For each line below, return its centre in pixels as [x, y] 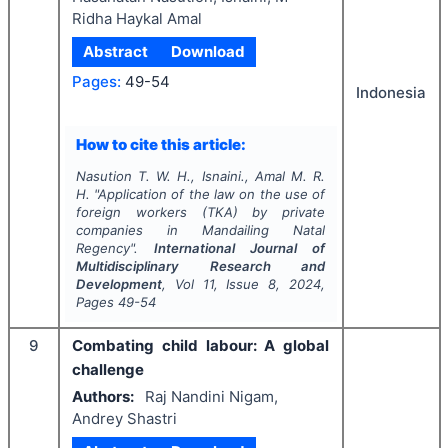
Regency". [114, 248]
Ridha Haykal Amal [137, 18]
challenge [108, 369]
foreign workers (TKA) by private [200, 212]
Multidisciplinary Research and [200, 266]
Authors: [103, 396]
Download [207, 51]
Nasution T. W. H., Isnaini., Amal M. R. [200, 176]
